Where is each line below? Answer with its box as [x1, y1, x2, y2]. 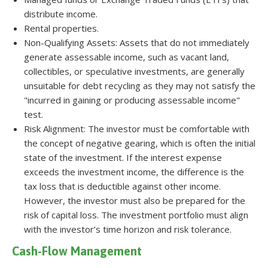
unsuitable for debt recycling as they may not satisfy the [24, 79, 255, 92]
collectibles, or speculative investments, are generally [24, 65, 245, 77]
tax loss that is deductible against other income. [24, 179, 221, 192]
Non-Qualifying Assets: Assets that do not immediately [24, 36, 249, 48]
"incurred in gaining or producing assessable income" [24, 93, 240, 106]
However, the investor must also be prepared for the [24, 194, 245, 206]
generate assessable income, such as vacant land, [24, 50, 229, 63]
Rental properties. [24, 22, 99, 34]
